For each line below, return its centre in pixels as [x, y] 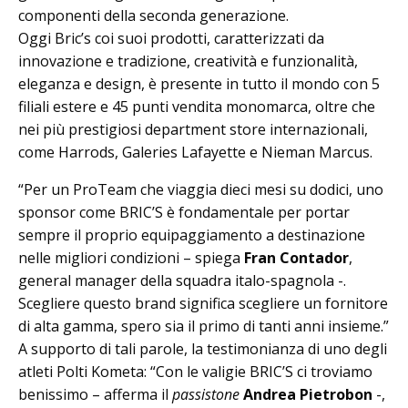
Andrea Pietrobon [308, 394]
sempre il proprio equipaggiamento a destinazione [192, 235]
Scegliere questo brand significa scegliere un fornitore [203, 303]
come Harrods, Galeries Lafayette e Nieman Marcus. [195, 152]
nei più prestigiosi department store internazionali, [193, 129]
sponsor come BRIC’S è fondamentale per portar [184, 212]
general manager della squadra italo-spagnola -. [182, 280]
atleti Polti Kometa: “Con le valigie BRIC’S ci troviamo [195, 371]
